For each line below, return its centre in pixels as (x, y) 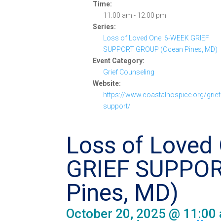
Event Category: (119, 61)
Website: (107, 83)
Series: (105, 27)
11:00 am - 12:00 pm (135, 15)
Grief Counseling (129, 72)
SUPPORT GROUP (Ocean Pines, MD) (161, 49)
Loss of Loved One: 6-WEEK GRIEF (156, 38)
